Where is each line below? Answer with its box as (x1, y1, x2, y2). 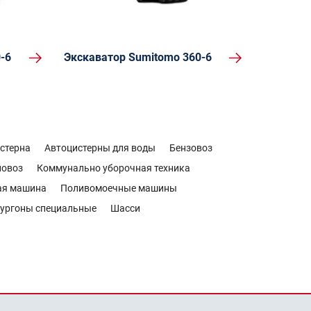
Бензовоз (169, 142, 212, 153)
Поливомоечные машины (60, 183, 177, 194)
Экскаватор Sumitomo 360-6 (63, 51, 212, 64)
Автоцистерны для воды (44, 142, 155, 153)
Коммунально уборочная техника (37, 162, 190, 174)
